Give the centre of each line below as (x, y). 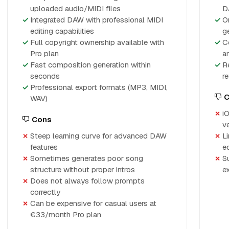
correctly (45, 192)
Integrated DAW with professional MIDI (97, 20)
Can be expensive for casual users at (93, 203)
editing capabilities (62, 31)
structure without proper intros (83, 169)
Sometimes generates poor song (87, 158)
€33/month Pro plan (66, 214)
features (44, 147)
